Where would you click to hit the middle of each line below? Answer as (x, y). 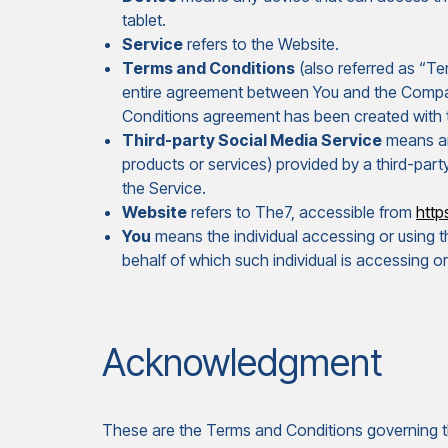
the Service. (164, 188)
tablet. (144, 20)
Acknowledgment (242, 362)
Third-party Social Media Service (252, 140)
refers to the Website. (261, 44)
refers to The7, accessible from (301, 212)
